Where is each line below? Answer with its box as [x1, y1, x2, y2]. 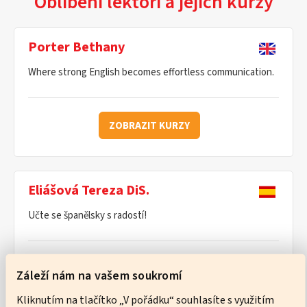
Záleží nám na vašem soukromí [16, 267, 182, 284]
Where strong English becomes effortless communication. [28, 65, 274, 80]
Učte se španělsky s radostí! [28, 208, 147, 223]
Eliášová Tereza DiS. [28, 181, 149, 201]
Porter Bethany [28, 38, 125, 58]
